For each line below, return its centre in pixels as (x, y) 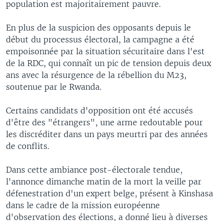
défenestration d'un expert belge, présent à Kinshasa (110, 193)
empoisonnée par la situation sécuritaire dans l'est (105, 51)
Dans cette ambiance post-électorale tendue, (94, 170)
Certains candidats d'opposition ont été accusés (99, 110)
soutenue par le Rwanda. (54, 87)
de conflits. (28, 146)
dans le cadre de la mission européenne (83, 205)
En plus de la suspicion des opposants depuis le (98, 28)
